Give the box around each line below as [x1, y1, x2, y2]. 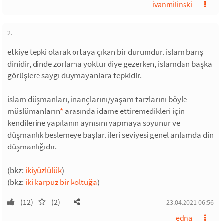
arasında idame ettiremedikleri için [63, 106, 184, 116]
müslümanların [7, 106, 60, 116]
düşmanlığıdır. [7, 141, 57, 152]
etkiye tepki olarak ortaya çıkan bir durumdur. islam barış [7, 46, 203, 57]
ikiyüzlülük [25, 165, 62, 176]
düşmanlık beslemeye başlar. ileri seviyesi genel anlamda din [7, 129, 214, 140]
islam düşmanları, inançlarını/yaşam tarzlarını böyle [7, 94, 187, 105]
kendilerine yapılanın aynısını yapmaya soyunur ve [7, 117, 180, 128]
